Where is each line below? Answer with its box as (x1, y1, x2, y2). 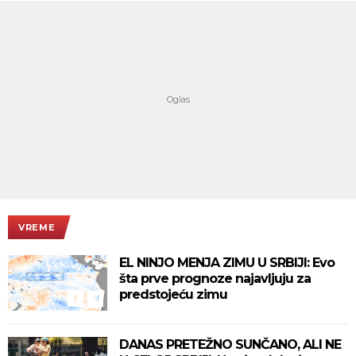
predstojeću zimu (119, 286, 227, 302)
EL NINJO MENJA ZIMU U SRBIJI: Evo (119, 254, 335, 270)
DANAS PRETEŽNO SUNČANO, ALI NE (119, 336, 341, 352)
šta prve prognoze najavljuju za (119, 270, 311, 286)
